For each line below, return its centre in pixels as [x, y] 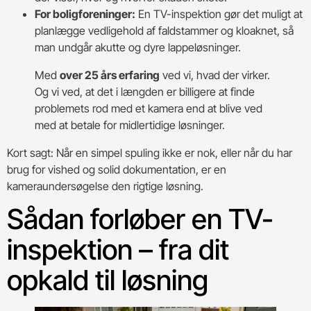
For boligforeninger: [85, 14]
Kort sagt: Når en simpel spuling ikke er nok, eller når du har [150, 152]
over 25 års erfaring [110, 75]
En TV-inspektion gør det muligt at [219, 14]
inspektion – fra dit [118, 250]
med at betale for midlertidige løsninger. [130, 125]
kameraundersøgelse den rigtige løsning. [105, 186]
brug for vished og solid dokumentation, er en [117, 169]
